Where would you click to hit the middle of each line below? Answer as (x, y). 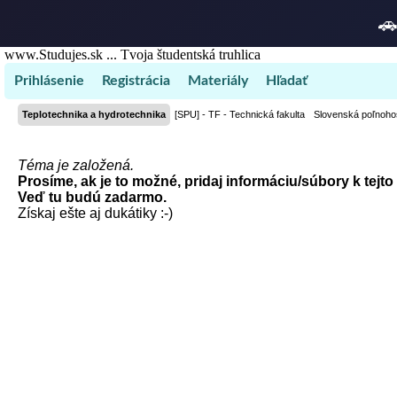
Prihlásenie (49, 81)
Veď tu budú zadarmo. (92, 197)
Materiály (218, 81)
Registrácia (136, 81)
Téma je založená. (76, 165)
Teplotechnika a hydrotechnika (94, 114)
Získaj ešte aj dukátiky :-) (95, 213)
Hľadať (287, 81)
